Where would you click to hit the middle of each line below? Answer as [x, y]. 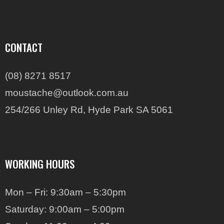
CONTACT [24, 47]
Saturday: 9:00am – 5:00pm [65, 209]
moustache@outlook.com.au [67, 93]
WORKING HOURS [40, 164]
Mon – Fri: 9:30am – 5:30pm [65, 192]
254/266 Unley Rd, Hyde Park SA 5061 [89, 110]
